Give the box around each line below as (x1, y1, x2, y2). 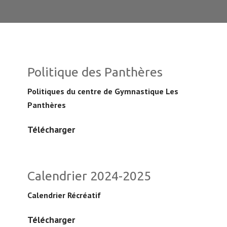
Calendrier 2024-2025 (27, 169, 151, 183)
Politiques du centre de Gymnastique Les (27, 86, 178, 96)
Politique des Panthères (27, 65, 163, 79)
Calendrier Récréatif (27, 190, 101, 200)
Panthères (27, 100, 66, 110)
